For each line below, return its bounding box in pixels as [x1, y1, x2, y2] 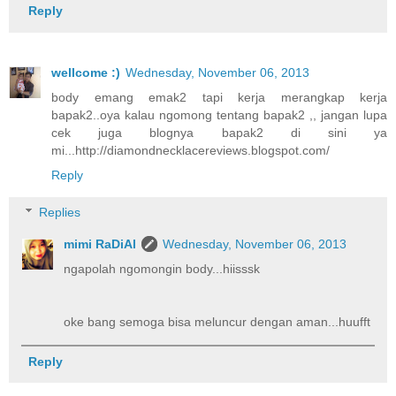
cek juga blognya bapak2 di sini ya [51, 126, 387, 141]
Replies [39, 204, 81, 219]
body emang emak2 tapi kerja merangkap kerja [51, 90, 387, 105]
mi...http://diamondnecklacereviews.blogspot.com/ [51, 143, 330, 158]
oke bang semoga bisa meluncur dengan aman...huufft [64, 314, 371, 329]
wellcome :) [51, 65, 120, 80]
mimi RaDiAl [64, 236, 137, 251]
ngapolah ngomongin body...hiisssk [64, 261, 261, 276]
